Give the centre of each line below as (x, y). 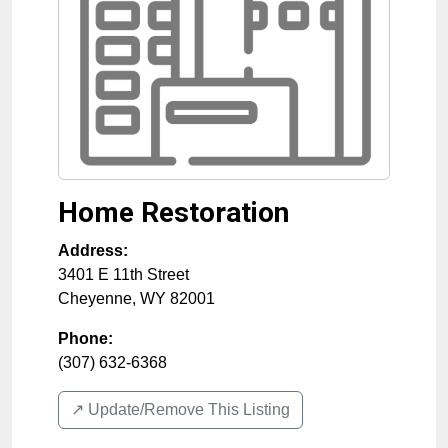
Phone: (85, 339)
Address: (93, 251)
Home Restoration (173, 213)
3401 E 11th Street (123, 275)
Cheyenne (95, 299)
